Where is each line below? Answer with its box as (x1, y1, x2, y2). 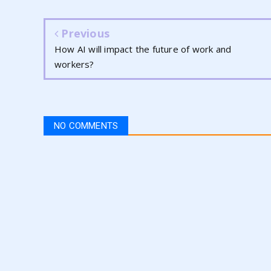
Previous (58, 26, 110, 41)
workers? (54, 58, 94, 71)
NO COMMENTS (54, 120, 119, 132)
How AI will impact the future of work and (54, 43, 232, 56)
